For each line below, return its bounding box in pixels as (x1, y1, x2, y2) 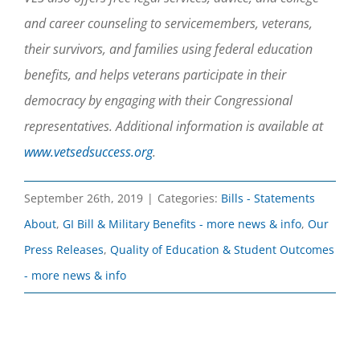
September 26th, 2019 (24, 190, 143, 206)
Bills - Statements (221, 190, 315, 206)
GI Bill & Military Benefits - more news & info (63, 215, 301, 231)
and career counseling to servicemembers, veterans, (24, 14, 313, 32)
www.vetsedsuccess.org (24, 142, 153, 161)
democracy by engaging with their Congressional (24, 91, 292, 109)
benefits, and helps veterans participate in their (24, 65, 286, 84)
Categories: (157, 190, 221, 206)
